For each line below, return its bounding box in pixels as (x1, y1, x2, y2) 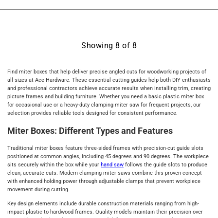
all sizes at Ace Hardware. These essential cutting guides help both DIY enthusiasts (7, 77, 211, 83)
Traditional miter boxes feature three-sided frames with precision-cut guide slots (7, 145, 203, 151)
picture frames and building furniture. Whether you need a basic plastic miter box (7, 93, 204, 100)
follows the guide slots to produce (124, 161, 207, 168)
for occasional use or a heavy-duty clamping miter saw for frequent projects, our (7, 102, 201, 108)
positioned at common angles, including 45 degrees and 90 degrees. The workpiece (7, 153, 209, 160)
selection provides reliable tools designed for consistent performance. (7, 110, 178, 116)
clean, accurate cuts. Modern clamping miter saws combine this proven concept (7, 169, 202, 176)
